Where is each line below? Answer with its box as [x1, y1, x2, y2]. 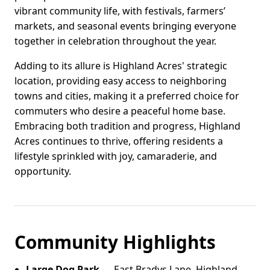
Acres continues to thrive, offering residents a [14, 134, 223, 148]
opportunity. [14, 165, 71, 178]
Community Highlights [14, 230, 216, 255]
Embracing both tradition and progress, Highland [14, 119, 240, 133]
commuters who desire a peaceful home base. [14, 104, 225, 118]
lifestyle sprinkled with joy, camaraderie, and [14, 149, 217, 163]
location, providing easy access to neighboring [14, 74, 227, 88]
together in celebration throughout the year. [14, 34, 216, 48]
